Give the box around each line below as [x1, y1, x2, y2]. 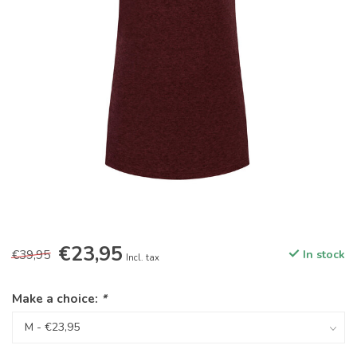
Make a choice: [12, 290, 101, 308]
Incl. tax [126, 252, 159, 265]
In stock [300, 247, 345, 263]
